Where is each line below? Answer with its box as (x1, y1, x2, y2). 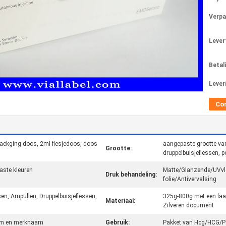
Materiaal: (105, 197, 135, 204)
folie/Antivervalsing (163, 176, 216, 183)
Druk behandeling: (105, 171, 157, 178)
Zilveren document (163, 202, 214, 209)
